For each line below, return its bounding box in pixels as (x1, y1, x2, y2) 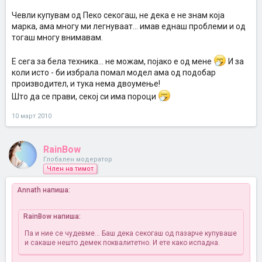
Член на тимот (47, 165, 94, 173)
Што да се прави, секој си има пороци (12, 92, 158, 101)
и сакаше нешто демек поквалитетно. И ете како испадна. (25, 239, 220, 247)
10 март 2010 (12, 112, 51, 120)
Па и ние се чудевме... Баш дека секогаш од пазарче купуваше (25, 229, 237, 237)
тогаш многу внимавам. (12, 33, 103, 42)
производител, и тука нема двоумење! (12, 79, 160, 88)
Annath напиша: (17, 186, 70, 194)
